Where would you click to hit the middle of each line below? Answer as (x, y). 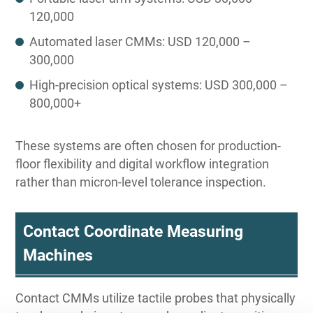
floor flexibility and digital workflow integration (143, 164)
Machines (58, 255)
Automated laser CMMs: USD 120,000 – (140, 42)
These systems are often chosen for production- (148, 146)
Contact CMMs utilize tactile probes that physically (156, 298)
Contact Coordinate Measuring (133, 231)
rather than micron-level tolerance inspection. (141, 182)
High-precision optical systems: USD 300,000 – (159, 85)
